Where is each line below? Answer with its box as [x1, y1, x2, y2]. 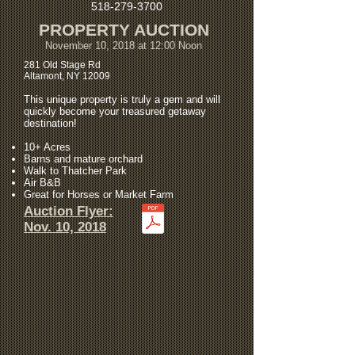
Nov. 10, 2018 [24, 219, 106, 235]
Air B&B [24, 177, 61, 189]
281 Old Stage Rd [24, 59, 101, 71]
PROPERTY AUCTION [38, 21, 209, 39]
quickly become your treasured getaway [24, 105, 206, 117]
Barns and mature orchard [24, 153, 143, 165]
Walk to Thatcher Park [24, 165, 127, 177]
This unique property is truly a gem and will [24, 94, 220, 105]
